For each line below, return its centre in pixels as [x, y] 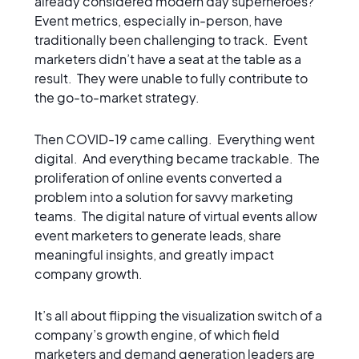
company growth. [92, 273]
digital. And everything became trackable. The [177, 158]
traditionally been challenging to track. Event [171, 39]
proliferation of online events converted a [158, 177]
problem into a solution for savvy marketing [163, 196]
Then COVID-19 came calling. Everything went [174, 139]
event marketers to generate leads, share [157, 235]
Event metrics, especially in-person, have [158, 20]
